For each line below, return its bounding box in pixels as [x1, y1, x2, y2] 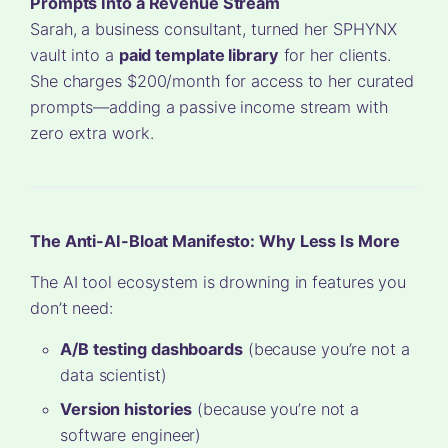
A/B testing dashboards [60, 338, 243, 359]
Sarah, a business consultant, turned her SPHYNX [30, 18, 398, 39]
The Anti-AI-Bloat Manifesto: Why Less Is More [30, 230, 400, 251]
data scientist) [60, 364, 167, 385]
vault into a [30, 44, 119, 65]
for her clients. [278, 44, 391, 65]
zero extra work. [30, 122, 154, 143]
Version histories [60, 398, 193, 419]
